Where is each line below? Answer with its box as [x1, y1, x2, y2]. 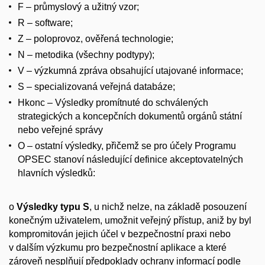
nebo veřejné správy [18, 125, 103, 135]
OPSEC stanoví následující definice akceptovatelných [18, 154, 243, 165]
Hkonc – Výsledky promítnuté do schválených [18, 98, 208, 108]
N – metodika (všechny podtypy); [18, 50, 154, 60]
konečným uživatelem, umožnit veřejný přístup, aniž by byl [9, 215, 251, 225]
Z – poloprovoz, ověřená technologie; [18, 34, 173, 44]
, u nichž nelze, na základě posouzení [89, 201, 247, 212]
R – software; [18, 18, 73, 28]
